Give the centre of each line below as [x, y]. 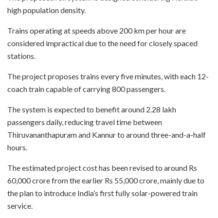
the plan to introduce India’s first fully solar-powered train [102, 193]
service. [20, 206]
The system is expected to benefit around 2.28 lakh [92, 109]
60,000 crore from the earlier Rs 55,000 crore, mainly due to [106, 181]
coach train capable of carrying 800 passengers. [86, 89]
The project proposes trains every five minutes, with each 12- [108, 76]
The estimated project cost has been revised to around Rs [102, 168]
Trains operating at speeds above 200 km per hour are [97, 31]
